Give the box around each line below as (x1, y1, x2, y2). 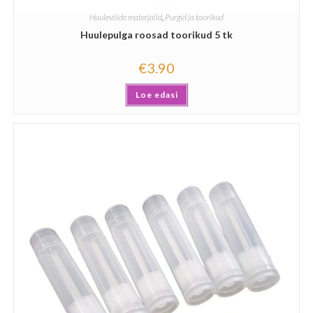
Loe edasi (135, 89, 178, 100)
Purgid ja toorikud (165, 11, 224, 22)
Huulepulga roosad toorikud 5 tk (80, 28, 233, 41)
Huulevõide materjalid (89, 11, 162, 22)
